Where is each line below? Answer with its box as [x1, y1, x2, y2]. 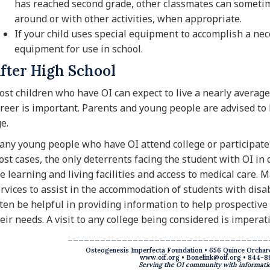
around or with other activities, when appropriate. [14, 12, 242, 26]
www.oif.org [140, 253, 180, 262]
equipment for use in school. [14, 42, 143, 56]
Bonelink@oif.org [186, 253, 241, 262]
